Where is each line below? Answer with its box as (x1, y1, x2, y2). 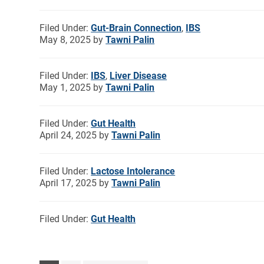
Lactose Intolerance (91, 165, 176, 177)
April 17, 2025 (39, 177, 97, 189)
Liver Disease (110, 70, 167, 81)
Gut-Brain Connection (91, 22, 182, 34)
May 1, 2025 (39, 81, 91, 93)
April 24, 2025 (39, 129, 97, 141)
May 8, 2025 (39, 34, 91, 45)
